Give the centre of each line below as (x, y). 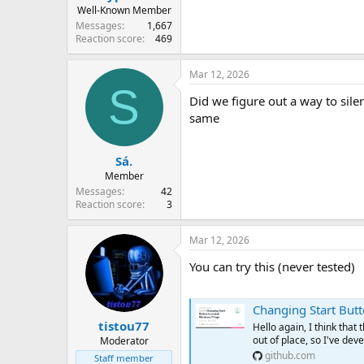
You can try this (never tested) (272, 266)
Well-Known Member (124, 10)
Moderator (124, 341)
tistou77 (124, 326)
